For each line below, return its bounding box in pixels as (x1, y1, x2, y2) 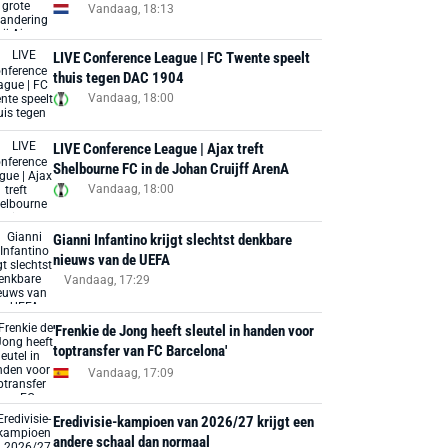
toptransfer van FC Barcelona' (53, 342, 228, 360)
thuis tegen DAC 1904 (53, 69, 185, 87)
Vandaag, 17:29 (64, 273, 151, 287)
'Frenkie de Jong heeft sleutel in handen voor (53, 322, 315, 340)
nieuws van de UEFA (53, 251, 171, 269)
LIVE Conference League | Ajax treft (53, 140, 265, 158)
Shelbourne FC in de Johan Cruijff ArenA (53, 160, 290, 178)
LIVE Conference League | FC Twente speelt (53, 49, 311, 67)
